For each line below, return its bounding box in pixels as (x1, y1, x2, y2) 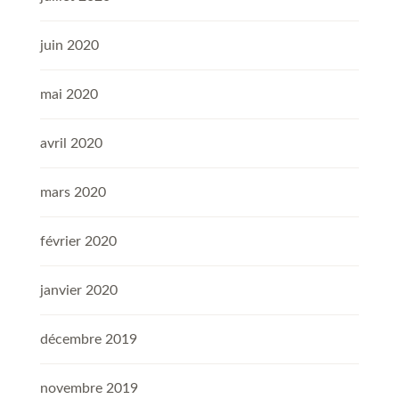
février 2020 (40, 234, 117, 249)
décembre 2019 (40, 332, 137, 347)
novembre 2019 (40, 381, 138, 396)
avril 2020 (40, 136, 102, 151)
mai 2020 (40, 87, 98, 102)
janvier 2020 (40, 283, 118, 298)
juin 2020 (40, 38, 99, 53)
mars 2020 (40, 185, 106, 200)
